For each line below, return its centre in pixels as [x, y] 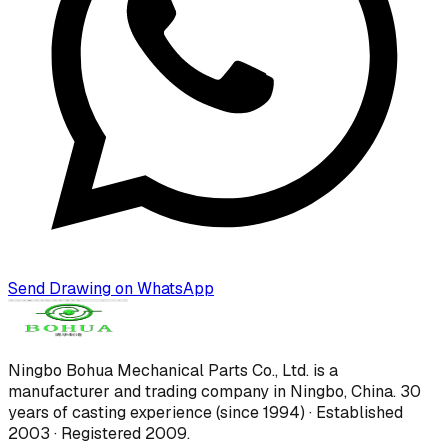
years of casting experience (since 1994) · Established [205, 412]
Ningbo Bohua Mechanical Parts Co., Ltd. [158, 370]
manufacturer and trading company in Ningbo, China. [204, 391]
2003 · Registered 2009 [97, 433]
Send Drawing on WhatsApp [111, 288]
